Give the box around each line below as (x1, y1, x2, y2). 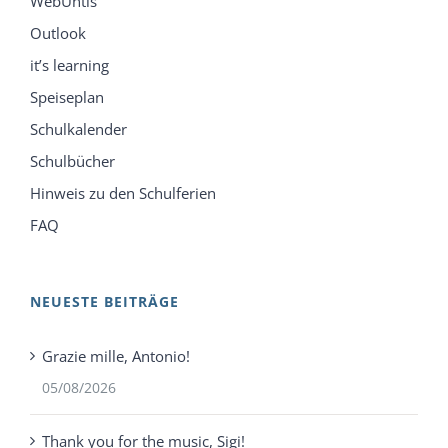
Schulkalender (30, 119, 127, 140)
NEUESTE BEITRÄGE (30, 292, 179, 312)
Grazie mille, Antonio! (42, 346, 190, 367)
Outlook (30, 23, 86, 44)
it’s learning (30, 55, 109, 76)
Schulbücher (30, 151, 115, 172)
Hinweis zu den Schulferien (30, 183, 216, 204)
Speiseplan (30, 87, 104, 108)
